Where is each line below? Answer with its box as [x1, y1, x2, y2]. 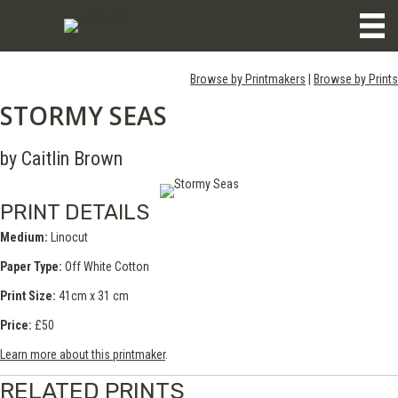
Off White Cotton [62, 259, 149, 274]
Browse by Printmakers [190, 72, 306, 86]
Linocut [48, 230, 88, 244]
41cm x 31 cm [56, 289, 129, 303]
